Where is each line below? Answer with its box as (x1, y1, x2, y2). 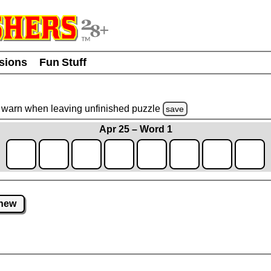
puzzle (131, 103, 163, 114)
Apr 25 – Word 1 (99, 124, 172, 135)
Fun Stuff (39, 56, 87, 68)
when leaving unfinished (22, 103, 132, 114)
